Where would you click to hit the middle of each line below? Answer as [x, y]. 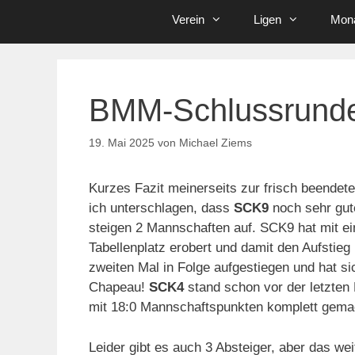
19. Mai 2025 [122, 143]
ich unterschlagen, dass [161, 208]
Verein [189, 19]
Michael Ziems [216, 143]
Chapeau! [119, 288]
